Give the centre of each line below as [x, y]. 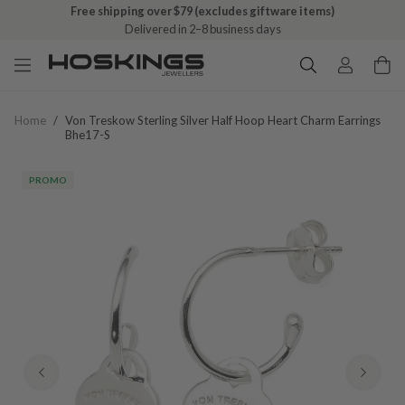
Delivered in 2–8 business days [202, 29]
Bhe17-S [88, 135]
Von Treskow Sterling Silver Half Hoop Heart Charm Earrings [223, 120]
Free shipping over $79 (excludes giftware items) [202, 11]
